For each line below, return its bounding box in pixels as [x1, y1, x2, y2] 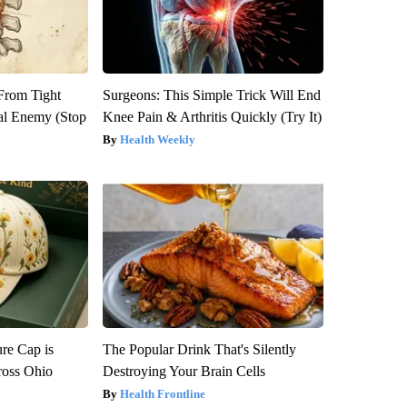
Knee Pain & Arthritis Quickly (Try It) [102, 108, 322, 124]
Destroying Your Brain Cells [102, 362, 265, 379]
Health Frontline [119, 386, 205, 401]
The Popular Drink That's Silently [102, 341, 296, 357]
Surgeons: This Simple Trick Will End [102, 86, 321, 103]
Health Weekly [119, 132, 195, 146]
